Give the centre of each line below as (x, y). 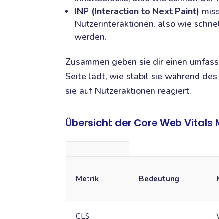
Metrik (87, 179)
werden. (91, 37)
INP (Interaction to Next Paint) (137, 11)
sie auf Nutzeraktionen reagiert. (129, 91)
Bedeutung (159, 179)
